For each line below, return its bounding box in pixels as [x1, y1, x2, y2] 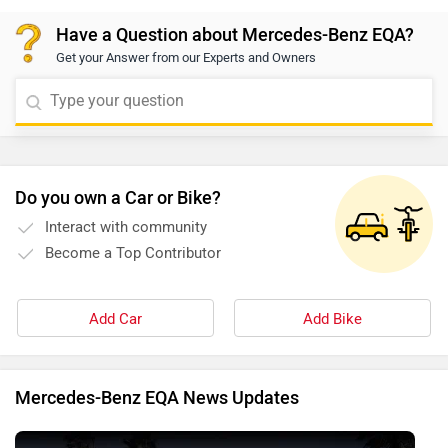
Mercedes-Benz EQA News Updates [15, 387, 299, 410]
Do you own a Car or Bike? [15, 187, 221, 210]
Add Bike [303, 310, 362, 329]
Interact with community [45, 218, 207, 237]
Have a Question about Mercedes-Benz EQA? [56, 24, 414, 47]
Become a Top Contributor [45, 244, 221, 263]
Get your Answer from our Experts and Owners [56, 50, 316, 66]
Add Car [89, 310, 142, 329]
